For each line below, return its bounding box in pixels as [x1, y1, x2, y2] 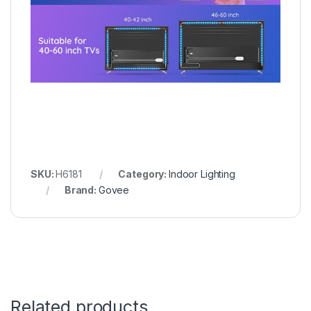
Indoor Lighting [168, 168, 235, 180]
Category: [118, 168, 169, 180]
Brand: [64, 184, 99, 196]
